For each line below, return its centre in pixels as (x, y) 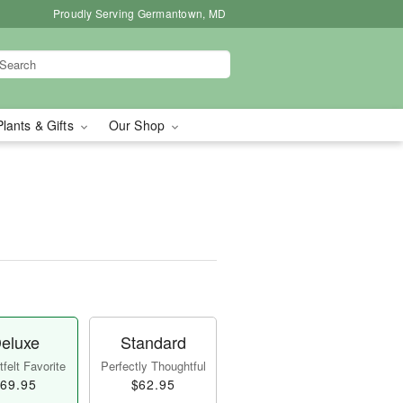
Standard (153, 342)
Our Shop (139, 125)
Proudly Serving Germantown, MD (139, 13)
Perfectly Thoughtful (153, 366)
